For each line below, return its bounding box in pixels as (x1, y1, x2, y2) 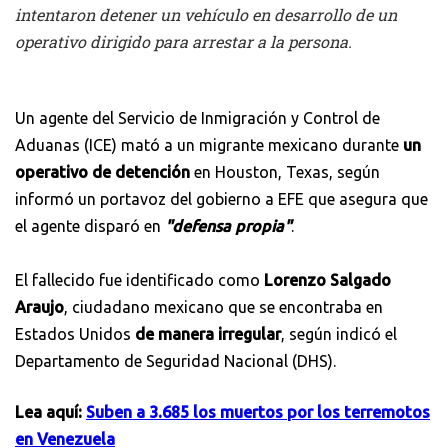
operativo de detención (15, 162, 190, 181)
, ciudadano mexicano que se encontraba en (64, 297, 383, 316)
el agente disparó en (15, 216, 165, 235)
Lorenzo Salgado (260, 270, 391, 289)
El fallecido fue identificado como (15, 270, 260, 289)
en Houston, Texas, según (190, 162, 380, 181)
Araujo (15, 297, 64, 316)
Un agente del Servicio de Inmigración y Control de (15, 108, 380, 127)
